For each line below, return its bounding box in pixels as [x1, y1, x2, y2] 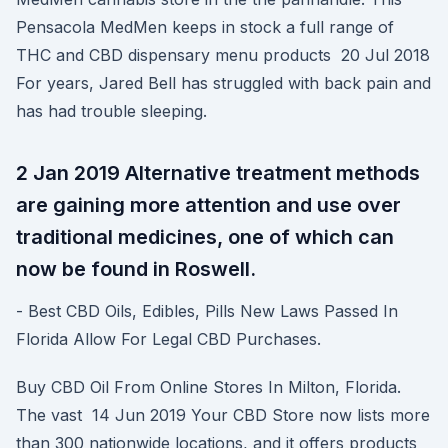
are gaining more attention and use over [16, 193, 401, 217]
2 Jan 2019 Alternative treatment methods [16, 161, 420, 185]
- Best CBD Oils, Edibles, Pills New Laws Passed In [16, 301, 398, 321]
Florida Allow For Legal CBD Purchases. [16, 329, 321, 349]
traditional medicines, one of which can [16, 225, 394, 249]
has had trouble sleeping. [16, 101, 207, 121]
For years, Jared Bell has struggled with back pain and [16, 73, 431, 93]
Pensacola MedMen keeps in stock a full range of [16, 17, 394, 37]
